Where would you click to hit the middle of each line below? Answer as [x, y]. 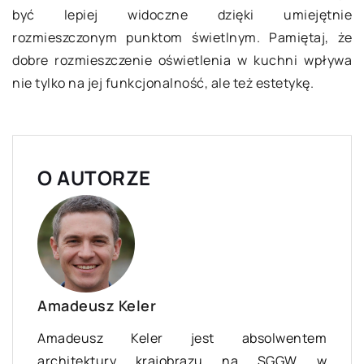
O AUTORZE [94, 178]
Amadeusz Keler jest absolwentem [182, 338]
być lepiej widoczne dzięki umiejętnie [182, 15]
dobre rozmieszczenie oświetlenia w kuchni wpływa [182, 61]
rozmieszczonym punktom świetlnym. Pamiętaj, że [182, 38]
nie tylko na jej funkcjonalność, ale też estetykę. [163, 83]
